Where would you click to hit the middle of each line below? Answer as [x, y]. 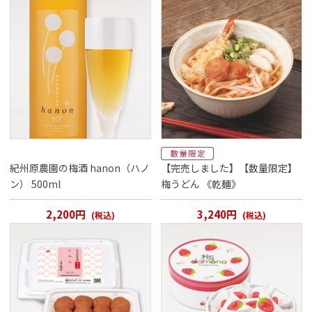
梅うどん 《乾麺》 [201, 184]
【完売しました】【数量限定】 [229, 168]
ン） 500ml [36, 184]
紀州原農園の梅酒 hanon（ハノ [80, 168]
